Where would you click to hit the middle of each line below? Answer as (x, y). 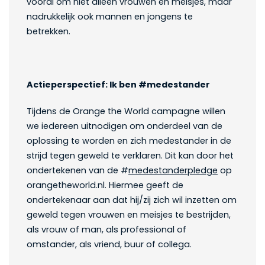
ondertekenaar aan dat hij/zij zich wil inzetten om (132, 200)
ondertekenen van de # (77, 171)
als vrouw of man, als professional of (106, 230)
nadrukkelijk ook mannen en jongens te (110, 17)
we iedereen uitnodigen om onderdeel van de (125, 126)
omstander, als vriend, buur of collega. (109, 245)
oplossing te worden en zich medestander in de (129, 141)
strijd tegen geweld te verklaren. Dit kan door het (130, 156)
